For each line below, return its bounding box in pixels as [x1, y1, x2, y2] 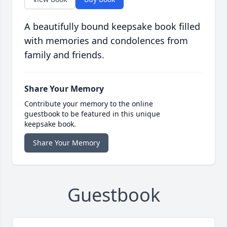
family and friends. [24, 49, 104, 61]
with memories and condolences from [24, 34, 188, 47]
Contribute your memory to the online [24, 99, 153, 109]
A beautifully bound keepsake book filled [24, 20, 200, 33]
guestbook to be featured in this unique [24, 109, 160, 119]
